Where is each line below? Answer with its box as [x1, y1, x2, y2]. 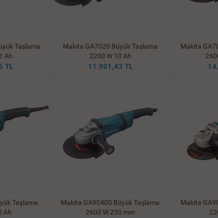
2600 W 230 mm [86, 208, 135, 216]
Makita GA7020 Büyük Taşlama [63, 42, 158, 50]
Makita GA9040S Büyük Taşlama [61, 199, 160, 206]
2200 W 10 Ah [89, 52, 131, 60]
